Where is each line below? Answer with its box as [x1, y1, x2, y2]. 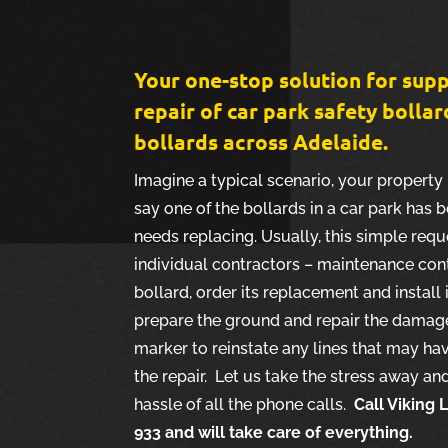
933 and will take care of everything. [134, 422, 418, 442]
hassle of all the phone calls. [134, 394, 355, 414]
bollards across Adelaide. [134, 127, 389, 155]
